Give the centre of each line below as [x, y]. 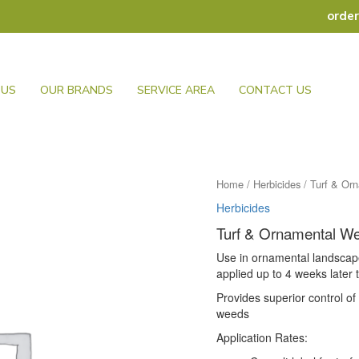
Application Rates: [262, 338]
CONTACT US [275, 90]
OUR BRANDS [76, 90]
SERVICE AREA [175, 90]
